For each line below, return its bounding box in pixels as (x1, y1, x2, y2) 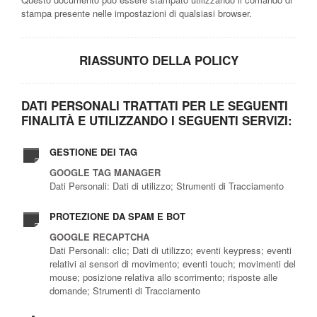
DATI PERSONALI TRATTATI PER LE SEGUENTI (21, 96, 288, 114)
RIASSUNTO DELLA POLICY (79, 51, 238, 69)
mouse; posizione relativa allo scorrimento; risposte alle (50, 270, 277, 284)
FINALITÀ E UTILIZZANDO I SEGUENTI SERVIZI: (21, 111, 292, 129)
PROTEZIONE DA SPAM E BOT (50, 209, 185, 223)
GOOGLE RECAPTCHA (50, 229, 149, 243)
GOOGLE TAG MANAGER (50, 165, 161, 179)
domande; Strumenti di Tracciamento (50, 283, 200, 297)
